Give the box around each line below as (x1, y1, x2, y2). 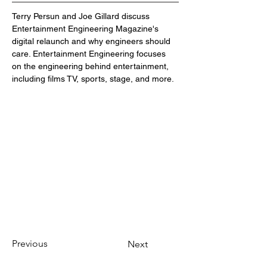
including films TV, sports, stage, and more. (12, 74, 174, 83)
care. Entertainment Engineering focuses (12, 49, 168, 58)
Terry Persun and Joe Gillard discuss (12, 11, 152, 21)
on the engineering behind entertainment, (12, 61, 171, 71)
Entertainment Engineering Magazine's (12, 24, 161, 33)
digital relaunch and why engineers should (12, 36, 173, 46)
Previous (12, 237, 48, 249)
